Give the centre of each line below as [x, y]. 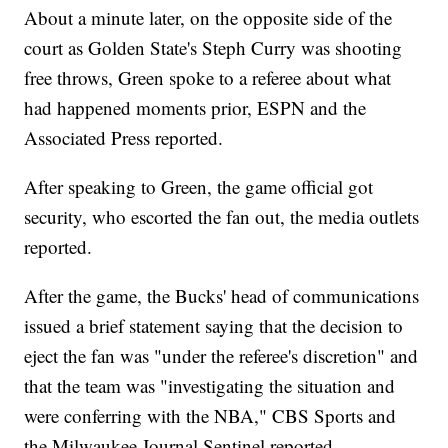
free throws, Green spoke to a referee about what [208, 78]
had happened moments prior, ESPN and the [195, 108]
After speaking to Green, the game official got [199, 187]
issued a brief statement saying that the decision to [214, 326]
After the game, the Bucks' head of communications [222, 296]
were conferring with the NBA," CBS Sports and [210, 416]
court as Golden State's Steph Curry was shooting [213, 48]
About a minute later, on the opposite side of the [208, 18]
